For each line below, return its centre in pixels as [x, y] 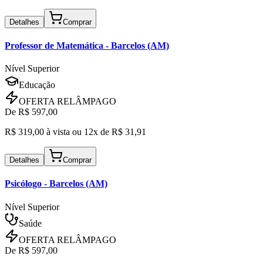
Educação [37, 85]
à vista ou [64, 132]
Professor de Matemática [54, 45]
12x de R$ [104, 132]
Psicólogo [23, 184]
